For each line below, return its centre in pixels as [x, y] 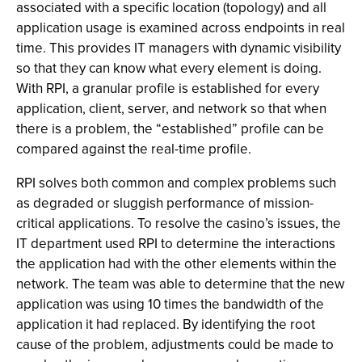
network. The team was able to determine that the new [180, 284]
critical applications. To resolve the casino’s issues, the [179, 223]
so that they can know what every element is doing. [169, 68]
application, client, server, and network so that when [171, 109]
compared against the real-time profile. [134, 149]
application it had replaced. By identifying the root [166, 324]
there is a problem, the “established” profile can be [170, 129]
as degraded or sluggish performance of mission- [165, 203]
